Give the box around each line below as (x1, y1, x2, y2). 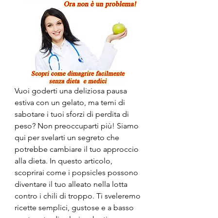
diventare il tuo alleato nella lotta (15, 179, 127, 189)
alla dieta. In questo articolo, (15, 156, 112, 165)
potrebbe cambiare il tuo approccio (15, 144, 139, 154)
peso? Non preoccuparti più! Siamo (15, 121, 139, 130)
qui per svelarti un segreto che (15, 132, 119, 142)
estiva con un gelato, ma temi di (15, 97, 125, 107)
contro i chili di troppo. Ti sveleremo (15, 191, 141, 200)
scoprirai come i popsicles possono (15, 167, 138, 177)
